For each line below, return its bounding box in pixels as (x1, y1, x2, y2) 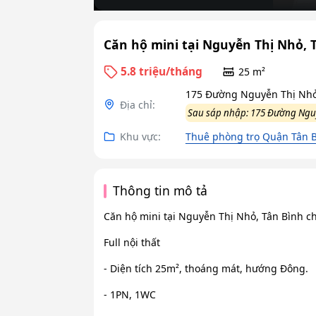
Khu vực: (119, 130, 161, 144)
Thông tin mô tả (113, 182, 208, 200)
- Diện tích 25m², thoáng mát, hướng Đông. (103, 262, 308, 276)
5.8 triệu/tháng (121, 64, 203, 79)
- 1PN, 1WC (103, 288, 156, 302)
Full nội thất (103, 236, 160, 250)
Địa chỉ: (119, 97, 155, 111)
